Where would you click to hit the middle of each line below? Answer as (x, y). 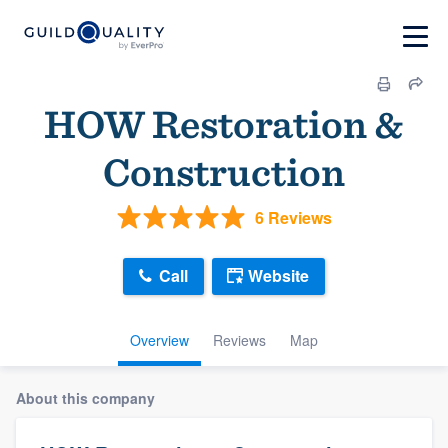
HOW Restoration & (224, 124)
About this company (85, 397)
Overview (159, 339)
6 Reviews (293, 217)
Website (278, 276)
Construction (224, 172)
